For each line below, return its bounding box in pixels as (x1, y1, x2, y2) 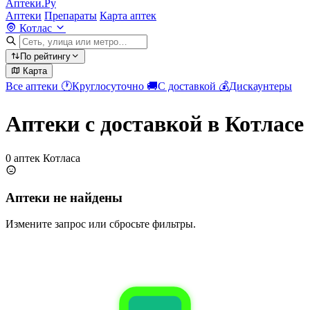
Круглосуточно (72, 80, 147, 92)
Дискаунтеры (229, 80, 292, 92)
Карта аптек (100, 10, 156, 21)
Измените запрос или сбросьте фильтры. (6, 218, 196, 230)
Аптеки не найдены (6, 190, 122, 205)
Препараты (44, 10, 97, 21)
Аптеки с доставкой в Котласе (6, 111, 304, 137)
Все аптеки (6, 80, 61, 92)
